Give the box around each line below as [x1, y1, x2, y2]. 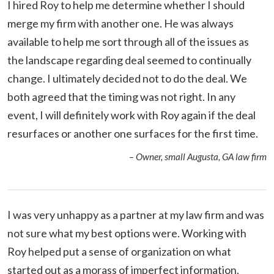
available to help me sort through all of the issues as [7, 34, 249, 48]
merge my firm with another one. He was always [7, 16, 234, 30]
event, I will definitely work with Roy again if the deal [7, 108, 256, 122]
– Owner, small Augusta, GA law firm [129, 150, 267, 162]
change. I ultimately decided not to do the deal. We [7, 71, 247, 85]
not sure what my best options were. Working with [7, 226, 246, 240]
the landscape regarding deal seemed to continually [7, 53, 251, 67]
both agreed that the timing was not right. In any [7, 89, 235, 103]
